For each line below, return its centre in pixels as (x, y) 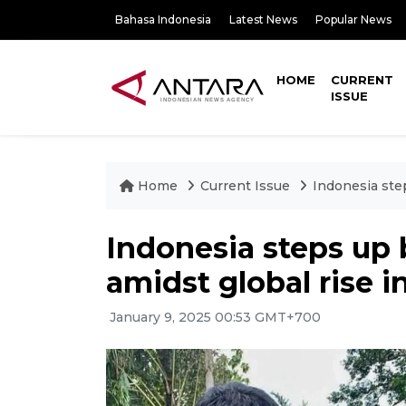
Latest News (263, 19)
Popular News (353, 19)
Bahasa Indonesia (163, 19)
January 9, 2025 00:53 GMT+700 (213, 317)
